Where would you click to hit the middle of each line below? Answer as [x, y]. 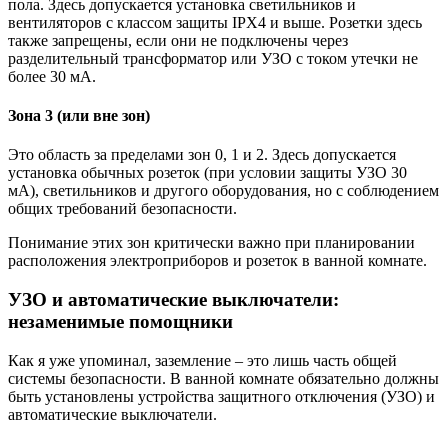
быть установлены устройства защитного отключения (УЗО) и [221, 396]
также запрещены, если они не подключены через [178, 40]
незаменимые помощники [120, 321]
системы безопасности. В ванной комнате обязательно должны [223, 378]
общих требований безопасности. [122, 209]
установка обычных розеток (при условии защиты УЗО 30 [207, 173]
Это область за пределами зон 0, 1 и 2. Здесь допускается [202, 155]
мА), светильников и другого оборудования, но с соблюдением [223, 191]
